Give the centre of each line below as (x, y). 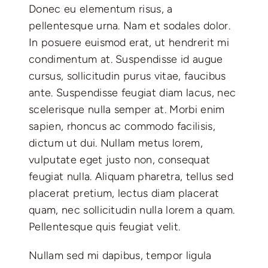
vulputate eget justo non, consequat (119, 159)
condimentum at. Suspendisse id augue (126, 59)
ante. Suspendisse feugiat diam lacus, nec (132, 92)
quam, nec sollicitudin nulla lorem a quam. (132, 210)
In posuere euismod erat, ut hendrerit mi (129, 42)
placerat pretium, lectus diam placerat (124, 193)
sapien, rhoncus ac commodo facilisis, (122, 126)
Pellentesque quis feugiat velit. (104, 226)
